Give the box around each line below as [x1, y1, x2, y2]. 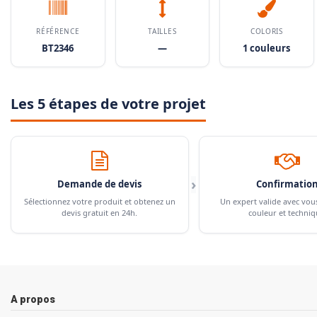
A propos [11, 293, 55, 305]
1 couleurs [243, 41, 291, 54]
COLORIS [250, 25, 283, 36]
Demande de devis [57, 177, 142, 190]
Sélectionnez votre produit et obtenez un [23, 195, 175, 207]
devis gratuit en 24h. [62, 207, 138, 218]
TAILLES [148, 25, 177, 36]
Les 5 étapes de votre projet [11, 93, 206, 113]
